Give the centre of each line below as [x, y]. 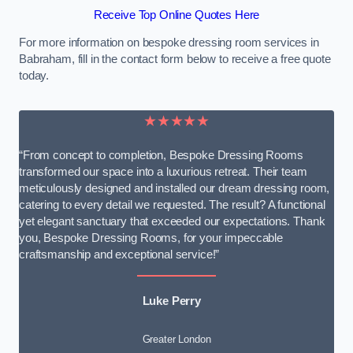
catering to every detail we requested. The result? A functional [172, 205]
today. [34, 76]
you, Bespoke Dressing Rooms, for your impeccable [151, 238]
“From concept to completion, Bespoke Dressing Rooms [161, 156]
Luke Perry [172, 301]
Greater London [176, 339]
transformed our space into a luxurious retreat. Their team [163, 172]
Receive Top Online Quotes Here [176, 15]
